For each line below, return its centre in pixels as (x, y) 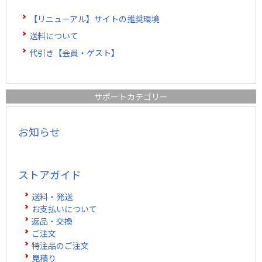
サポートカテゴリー (131, 97)
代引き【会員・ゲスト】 (75, 53)
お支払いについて (65, 209)
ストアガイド (50, 175)
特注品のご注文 (61, 246)
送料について (54, 36)
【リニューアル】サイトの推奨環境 (95, 19)
